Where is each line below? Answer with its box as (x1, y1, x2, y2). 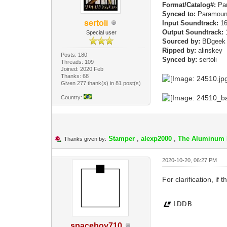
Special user (86, 29, 117, 35)
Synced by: (162, 55, 198, 63)
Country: (61, 94, 84, 100)
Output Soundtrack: (162, 28, 224, 36)
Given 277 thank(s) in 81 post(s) (61, 80, 141, 86)
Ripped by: (162, 46, 197, 54)
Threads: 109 (61, 58, 94, 65)
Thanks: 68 (61, 72, 89, 79)
